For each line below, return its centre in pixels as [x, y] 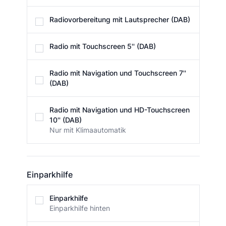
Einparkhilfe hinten [79, 208]
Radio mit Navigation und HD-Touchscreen [120, 110]
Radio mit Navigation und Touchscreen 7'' [118, 73]
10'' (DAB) [65, 120]
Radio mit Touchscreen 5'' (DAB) [102, 46]
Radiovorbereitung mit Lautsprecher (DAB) [120, 20]
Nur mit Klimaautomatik [88, 130]
